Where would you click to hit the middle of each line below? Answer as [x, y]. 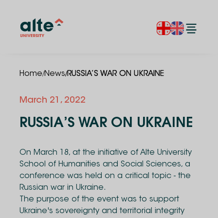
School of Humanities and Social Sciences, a [105, 164]
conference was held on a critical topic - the [105, 176]
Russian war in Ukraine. [63, 188]
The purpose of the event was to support [99, 200]
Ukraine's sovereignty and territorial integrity [102, 211]
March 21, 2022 [53, 101]
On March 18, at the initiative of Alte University [106, 153]
